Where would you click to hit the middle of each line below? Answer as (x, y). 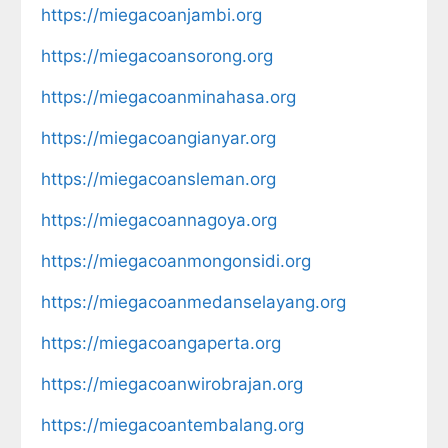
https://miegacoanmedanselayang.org (193, 301)
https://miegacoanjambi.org (151, 14)
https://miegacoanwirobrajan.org (172, 383)
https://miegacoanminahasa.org (168, 96)
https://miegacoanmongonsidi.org (176, 260)
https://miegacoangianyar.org (158, 137)
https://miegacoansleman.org (158, 178)
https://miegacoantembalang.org (172, 424)
